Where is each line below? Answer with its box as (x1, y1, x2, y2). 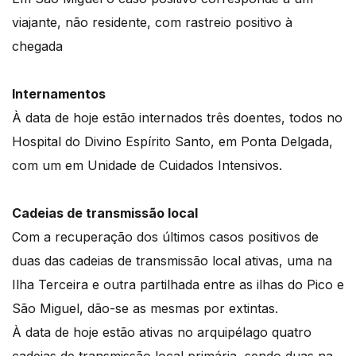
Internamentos (12, 86, 106, 103)
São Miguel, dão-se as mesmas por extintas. (12, 300, 278, 317)
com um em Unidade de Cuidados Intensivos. (12, 157, 286, 174)
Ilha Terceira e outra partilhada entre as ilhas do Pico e (12, 277, 344, 293)
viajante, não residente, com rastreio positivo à (12, 14, 292, 31)
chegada (12, 38, 67, 55)
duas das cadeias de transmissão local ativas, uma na (12, 253, 332, 269)
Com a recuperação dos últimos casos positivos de (12, 229, 319, 246)
